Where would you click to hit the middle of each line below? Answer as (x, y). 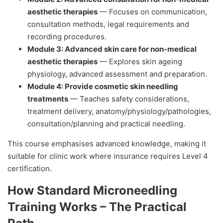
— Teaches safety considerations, (129, 99)
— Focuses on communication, (152, 12)
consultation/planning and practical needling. (106, 124)
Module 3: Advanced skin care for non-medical (112, 49)
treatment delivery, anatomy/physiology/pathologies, (119, 111)
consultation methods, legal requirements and (108, 24)
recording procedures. (67, 37)
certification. (30, 169)
